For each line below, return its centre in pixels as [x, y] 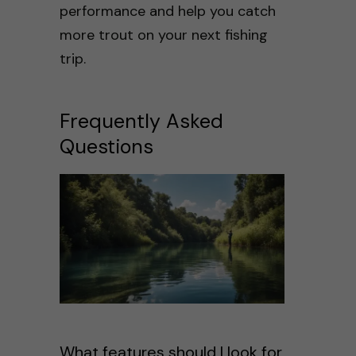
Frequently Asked [141, 121]
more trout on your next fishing [163, 35]
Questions [106, 146]
